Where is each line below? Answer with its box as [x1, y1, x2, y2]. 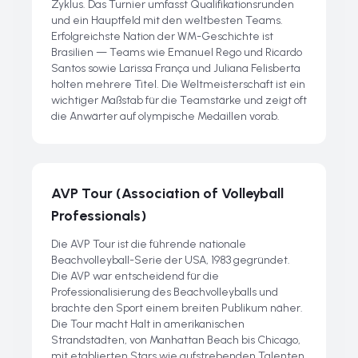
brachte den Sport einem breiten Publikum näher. [51, 301, 303, 315]
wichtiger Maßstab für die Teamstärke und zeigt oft [51, 93, 307, 107]
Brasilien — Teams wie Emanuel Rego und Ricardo [51, 46, 302, 59]
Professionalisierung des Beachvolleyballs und [51, 285, 278, 299]
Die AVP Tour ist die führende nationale [51, 237, 246, 251]
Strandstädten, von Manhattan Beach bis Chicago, [51, 333, 300, 347]
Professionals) [51, 207, 146, 225]
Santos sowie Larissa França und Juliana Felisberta [51, 62, 300, 75]
